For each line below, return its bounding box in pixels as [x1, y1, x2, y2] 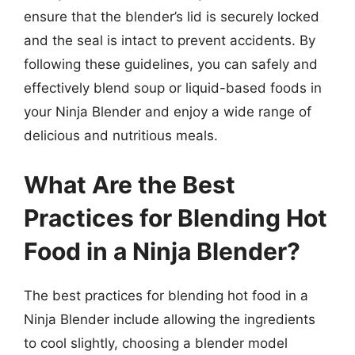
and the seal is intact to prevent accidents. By [24, 32, 315, 48]
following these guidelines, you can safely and [24, 56, 318, 72]
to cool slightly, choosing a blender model [24, 334, 288, 351]
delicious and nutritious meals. [24, 128, 218, 143]
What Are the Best [24, 170, 235, 199]
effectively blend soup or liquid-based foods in [24, 80, 322, 96]
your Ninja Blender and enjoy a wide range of [24, 104, 311, 120]
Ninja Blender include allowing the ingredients [24, 311, 315, 327]
